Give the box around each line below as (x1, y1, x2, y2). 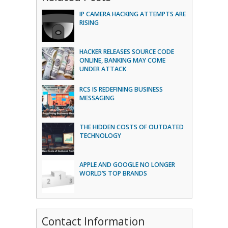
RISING (79, 18, 99, 27)
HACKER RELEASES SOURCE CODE (79, 47, 174, 56)
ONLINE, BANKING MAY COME (79, 55, 165, 65)
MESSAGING (79, 93, 115, 102)
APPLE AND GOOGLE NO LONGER (79, 160, 175, 169)
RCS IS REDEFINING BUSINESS (79, 84, 163, 94)
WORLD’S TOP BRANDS (79, 168, 147, 178)
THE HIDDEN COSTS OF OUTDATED (79, 122, 184, 131)
